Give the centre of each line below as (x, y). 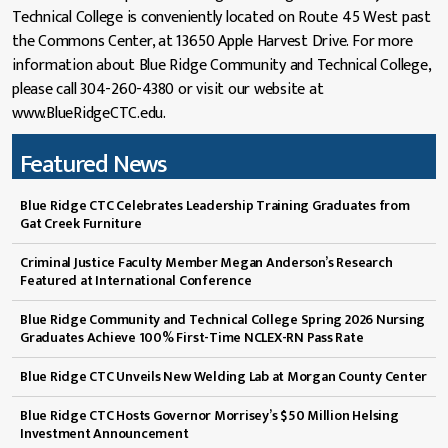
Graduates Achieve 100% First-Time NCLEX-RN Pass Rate (192, 337)
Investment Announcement (104, 433)
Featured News (94, 163)
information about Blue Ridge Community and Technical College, (221, 65)
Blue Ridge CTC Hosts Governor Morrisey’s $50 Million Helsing (209, 415)
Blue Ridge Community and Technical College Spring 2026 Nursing (223, 319)
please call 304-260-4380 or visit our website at (168, 89)
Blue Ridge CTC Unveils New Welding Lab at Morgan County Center (224, 376)
